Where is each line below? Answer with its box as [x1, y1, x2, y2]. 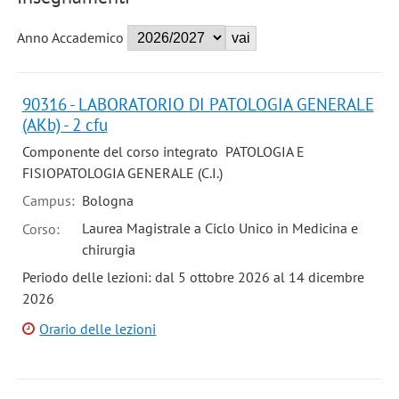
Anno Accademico [16, 28, 124, 47]
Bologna [81, 191, 134, 209]
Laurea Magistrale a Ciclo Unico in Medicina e [81, 218, 358, 237]
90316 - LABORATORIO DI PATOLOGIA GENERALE [21, 93, 374, 116]
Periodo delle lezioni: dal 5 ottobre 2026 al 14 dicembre [21, 267, 364, 286]
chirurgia [81, 240, 135, 258]
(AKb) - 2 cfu [21, 113, 108, 136]
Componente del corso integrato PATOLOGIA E [21, 142, 305, 161]
